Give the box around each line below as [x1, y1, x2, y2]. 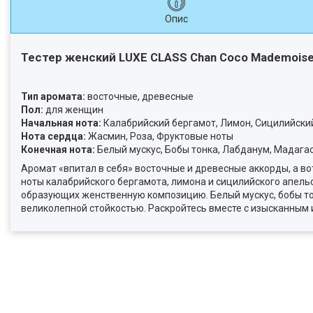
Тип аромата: [21, 91, 85, 102]
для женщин [43, 104, 103, 115]
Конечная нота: [21, 144, 95, 155]
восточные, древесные [85, 91, 194, 102]
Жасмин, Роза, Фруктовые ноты [86, 131, 233, 142]
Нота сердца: [21, 131, 86, 142]
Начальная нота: [21, 117, 101, 129]
